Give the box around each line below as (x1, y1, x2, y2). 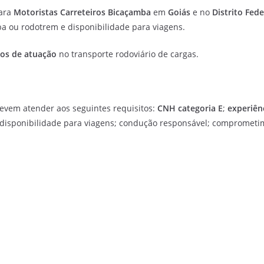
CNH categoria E (157, 103, 223, 114)
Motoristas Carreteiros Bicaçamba (14, 6, 151, 18)
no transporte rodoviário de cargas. (57, 48, 199, 60)
